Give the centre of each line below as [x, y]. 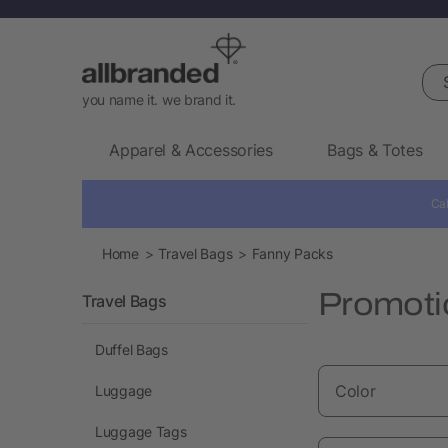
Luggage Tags [141, 431]
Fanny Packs [292, 253]
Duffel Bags [131, 349]
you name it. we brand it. [159, 99]
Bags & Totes [375, 149]
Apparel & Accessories [191, 149]
